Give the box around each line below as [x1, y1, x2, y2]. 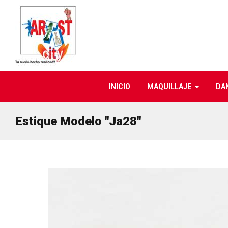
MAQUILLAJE [147, 82, 191, 91]
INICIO [108, 82, 130, 91]
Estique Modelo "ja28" [15, 114, 141, 128]
